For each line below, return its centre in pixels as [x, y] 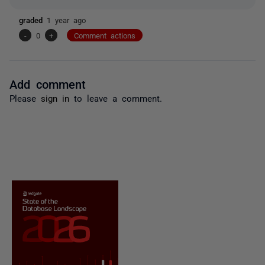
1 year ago [66, 20]
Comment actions [105, 35]
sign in [55, 98]
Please [25, 98]
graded [33, 20]
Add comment [48, 83]
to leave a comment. [116, 98]
